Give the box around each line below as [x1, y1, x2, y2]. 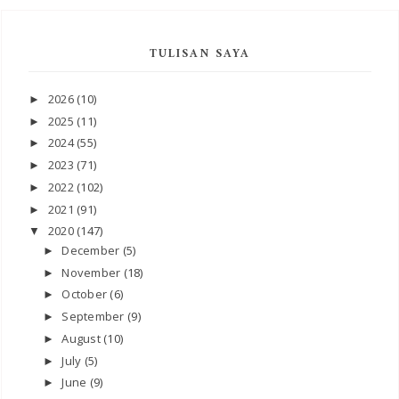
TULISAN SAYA [150, 43, 250, 64]
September [61, 308, 127, 325]
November [61, 264, 124, 281]
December [61, 241, 123, 258]
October [61, 286, 110, 303]
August [61, 330, 104, 346]
